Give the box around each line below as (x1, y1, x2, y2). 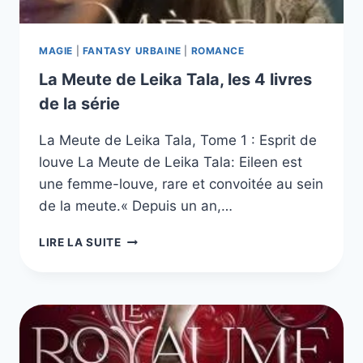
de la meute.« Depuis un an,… (39, 198, 233, 215)
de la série (39, 94, 120, 114)
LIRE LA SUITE (39, 236, 122, 250)
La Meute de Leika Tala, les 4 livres (39, 70, 312, 90)
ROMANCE (190, 44, 245, 57)
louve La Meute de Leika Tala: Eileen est (39, 154, 302, 171)
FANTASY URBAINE (82, 44, 181, 57)
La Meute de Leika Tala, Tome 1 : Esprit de (39, 132, 317, 149)
